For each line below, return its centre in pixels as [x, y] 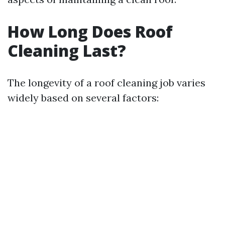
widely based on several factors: [83, 98]
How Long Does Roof [90, 31]
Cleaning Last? [67, 50]
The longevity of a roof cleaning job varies [106, 83]
